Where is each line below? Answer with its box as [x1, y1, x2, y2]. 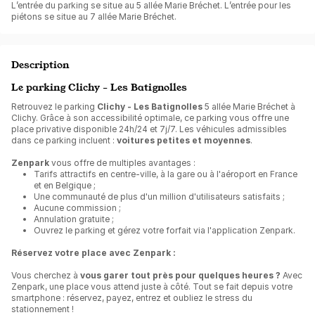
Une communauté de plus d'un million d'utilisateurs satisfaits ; [34, 191, 285, 202]
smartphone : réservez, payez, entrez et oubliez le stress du [11, 292, 252, 303]
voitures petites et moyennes [117, 135, 250, 146]
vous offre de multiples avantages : [49, 157, 195, 168]
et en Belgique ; [34, 180, 96, 191]
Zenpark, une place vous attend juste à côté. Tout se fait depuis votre [11, 281, 292, 292]
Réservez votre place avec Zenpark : [11, 247, 176, 258]
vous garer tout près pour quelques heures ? [80, 270, 281, 281]
